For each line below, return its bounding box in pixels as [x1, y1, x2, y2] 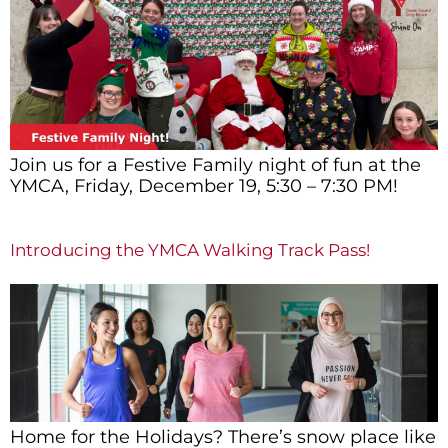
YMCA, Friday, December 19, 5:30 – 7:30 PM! [10, 174, 398, 197]
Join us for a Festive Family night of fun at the [10, 153, 421, 176]
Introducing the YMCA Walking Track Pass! [10, 240, 370, 261]
